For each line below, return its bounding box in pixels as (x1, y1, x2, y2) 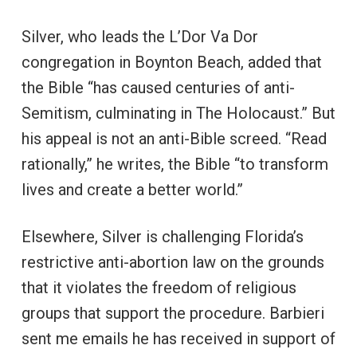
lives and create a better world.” (21, 179, 243, 199)
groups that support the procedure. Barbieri (21, 303, 324, 323)
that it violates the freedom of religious (21, 277, 296, 297)
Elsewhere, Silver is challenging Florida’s (21, 226, 304, 246)
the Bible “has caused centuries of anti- (21, 77, 295, 97)
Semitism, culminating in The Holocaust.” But (21, 103, 335, 123)
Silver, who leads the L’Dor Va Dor (21, 26, 258, 46)
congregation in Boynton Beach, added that (21, 52, 322, 72)
